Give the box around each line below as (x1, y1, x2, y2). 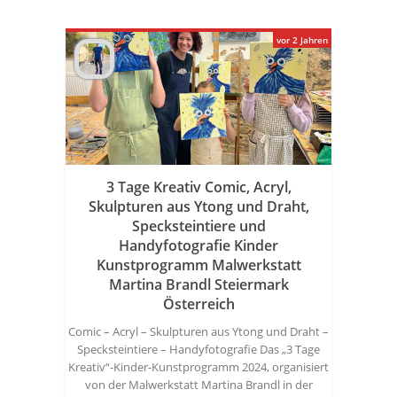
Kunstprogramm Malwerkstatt (96, 255, 301, 275)
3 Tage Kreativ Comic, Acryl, (105, 177, 292, 197)
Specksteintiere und (131, 216, 266, 236)
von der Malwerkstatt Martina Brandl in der (84, 377, 313, 393)
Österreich (162, 294, 235, 314)
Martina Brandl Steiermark (108, 275, 289, 294)
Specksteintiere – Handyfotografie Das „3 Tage (77, 341, 320, 357)
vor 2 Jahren (276, 34, 328, 46)
